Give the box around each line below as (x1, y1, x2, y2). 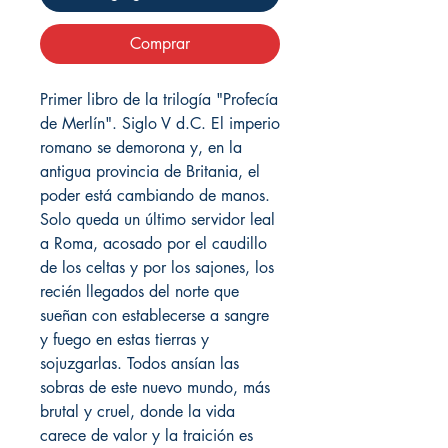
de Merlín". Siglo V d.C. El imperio (40, 112, 280, 134)
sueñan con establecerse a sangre (40, 304, 269, 326)
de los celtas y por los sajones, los (40, 256, 274, 278)
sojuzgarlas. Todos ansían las (40, 352, 239, 374)
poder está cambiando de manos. (40, 184, 270, 206)
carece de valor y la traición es (40, 424, 253, 446)
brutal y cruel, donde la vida (40, 400, 235, 422)
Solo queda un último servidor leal (40, 208, 275, 230)
